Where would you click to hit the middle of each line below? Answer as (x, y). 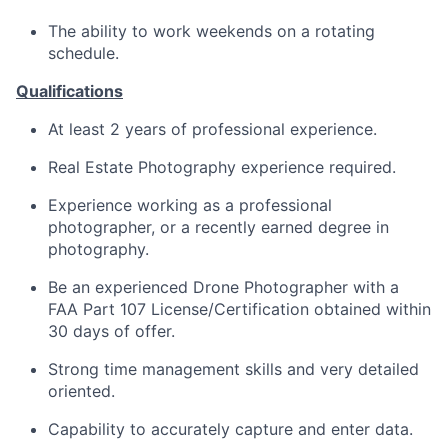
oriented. (81, 391)
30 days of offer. (111, 331)
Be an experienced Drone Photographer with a (223, 287)
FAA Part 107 (97, 309)
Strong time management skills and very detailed (233, 369)
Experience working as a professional (190, 205)
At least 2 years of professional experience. (212, 129)
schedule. (83, 53)
